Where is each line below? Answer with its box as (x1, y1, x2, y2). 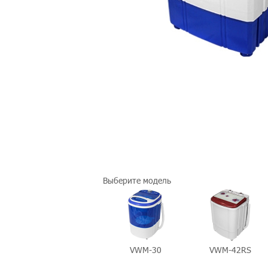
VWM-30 (129, 245, 162, 255)
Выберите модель (103, 175, 171, 185)
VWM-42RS (209, 245, 251, 255)
